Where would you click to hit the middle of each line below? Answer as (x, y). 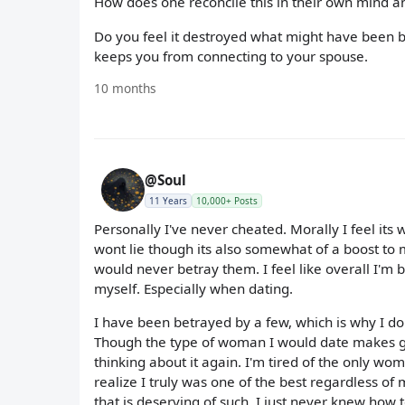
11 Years (168, 200)
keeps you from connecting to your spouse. (231, 56)
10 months (125, 88)
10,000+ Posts (227, 200)
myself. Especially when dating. (193, 288)
